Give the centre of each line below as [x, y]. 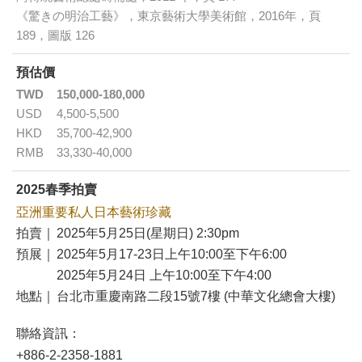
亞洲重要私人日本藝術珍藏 [94, 213]
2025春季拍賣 [57, 190]
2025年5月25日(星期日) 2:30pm [148, 234]
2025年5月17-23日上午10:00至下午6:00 [172, 255]
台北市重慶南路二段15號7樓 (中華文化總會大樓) [196, 297]
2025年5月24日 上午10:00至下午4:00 [164, 276]
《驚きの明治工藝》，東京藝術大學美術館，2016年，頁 [168, 16]
